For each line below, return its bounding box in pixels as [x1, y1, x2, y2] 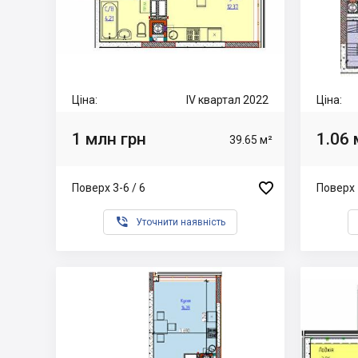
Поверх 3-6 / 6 [72, 181, 145, 194]
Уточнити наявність [136, 217, 225, 228]
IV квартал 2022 [186, 93, 268, 106]
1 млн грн [72, 129, 146, 149]
